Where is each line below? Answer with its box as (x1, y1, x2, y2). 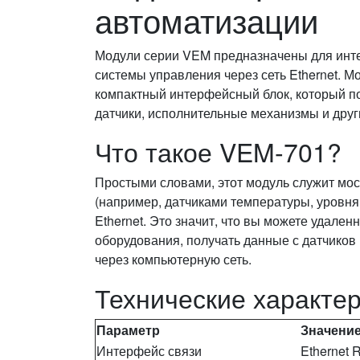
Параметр (96, 320, 160, 339)
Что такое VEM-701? (95, 132, 342, 170)
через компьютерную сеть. (95, 249, 252, 268)
